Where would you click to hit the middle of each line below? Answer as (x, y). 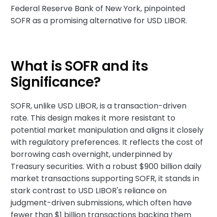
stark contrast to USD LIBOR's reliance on (89, 191)
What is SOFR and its (79, 66)
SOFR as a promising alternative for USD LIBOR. (99, 21)
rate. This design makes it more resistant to (93, 118)
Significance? (56, 82)
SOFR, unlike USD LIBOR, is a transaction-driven (99, 106)
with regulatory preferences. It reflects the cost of (107, 142)
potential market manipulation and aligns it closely (107, 130)
